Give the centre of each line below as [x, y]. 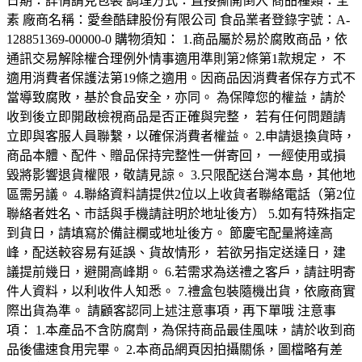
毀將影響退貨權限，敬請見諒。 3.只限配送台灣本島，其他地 [181, 175]
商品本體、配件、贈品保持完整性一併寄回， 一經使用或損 [176, 156]
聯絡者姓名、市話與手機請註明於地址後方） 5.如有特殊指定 [181, 214]
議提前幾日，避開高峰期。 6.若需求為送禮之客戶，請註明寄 [181, 272]
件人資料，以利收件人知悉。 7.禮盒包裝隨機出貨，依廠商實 [181, 292]
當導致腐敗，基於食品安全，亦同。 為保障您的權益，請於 [176, 98]
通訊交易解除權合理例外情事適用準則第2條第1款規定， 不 [176, 59]
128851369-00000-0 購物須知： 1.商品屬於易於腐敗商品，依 [177, 40]
